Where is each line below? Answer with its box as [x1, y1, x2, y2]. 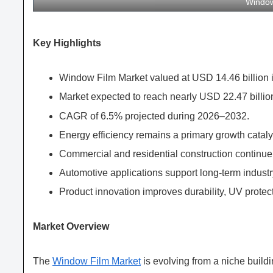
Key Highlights [33, 38, 101, 49]
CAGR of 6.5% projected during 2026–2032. [59, 110, 250, 121]
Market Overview [33, 221, 109, 232]
